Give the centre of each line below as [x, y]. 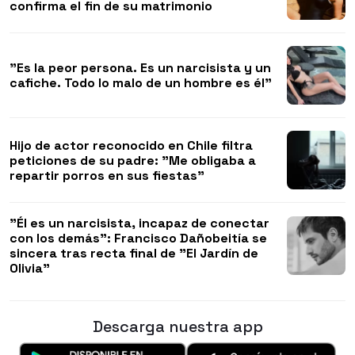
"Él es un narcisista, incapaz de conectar [139, 223]
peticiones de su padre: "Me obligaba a [133, 160]
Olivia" [30, 269]
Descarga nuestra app [177, 327]
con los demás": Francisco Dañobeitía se [138, 239]
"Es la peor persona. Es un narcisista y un [140, 68]
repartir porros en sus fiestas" [107, 175]
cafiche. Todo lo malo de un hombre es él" [141, 83]
